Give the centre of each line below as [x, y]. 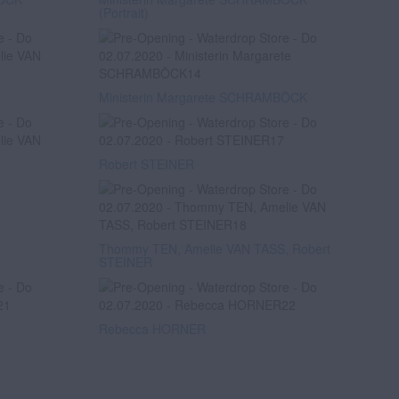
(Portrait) [124, 12]
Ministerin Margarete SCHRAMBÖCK [203, 97]
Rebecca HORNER [152, 329]
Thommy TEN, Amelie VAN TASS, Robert [215, 248]
